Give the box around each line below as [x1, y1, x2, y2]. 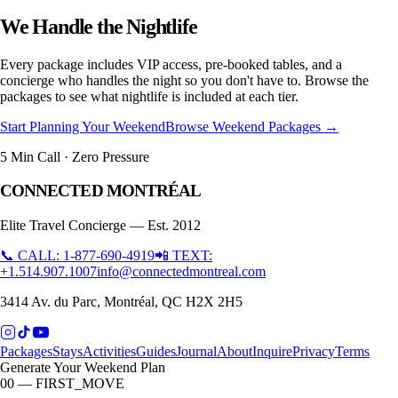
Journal [176, 344, 217, 360]
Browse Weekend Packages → [165, 118, 338, 134]
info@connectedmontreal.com [97, 264, 266, 280]
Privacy [292, 344, 335, 360]
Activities [83, 344, 136, 360]
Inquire [252, 344, 292, 360]
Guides [136, 344, 176, 360]
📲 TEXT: [155, 248, 212, 264]
